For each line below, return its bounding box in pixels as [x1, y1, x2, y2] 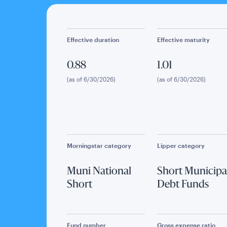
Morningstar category [67, 142, 131, 149]
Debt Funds [157, 180, 209, 190]
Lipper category [157, 142, 205, 149]
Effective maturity [157, 36, 210, 43]
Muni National [67, 167, 131, 177]
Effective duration [67, 36, 119, 43]
